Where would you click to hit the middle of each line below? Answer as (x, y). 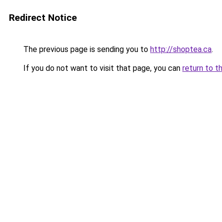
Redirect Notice (43, 18)
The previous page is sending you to (86, 49)
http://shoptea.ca (181, 49)
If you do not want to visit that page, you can (102, 68)
